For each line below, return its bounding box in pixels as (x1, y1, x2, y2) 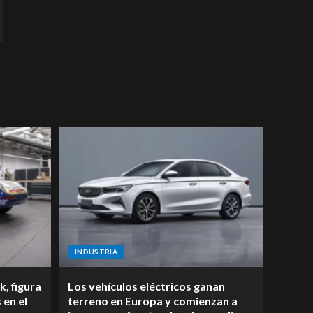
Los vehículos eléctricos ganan (68, 279, 225, 293)
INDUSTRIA (75, 247, 118, 256)
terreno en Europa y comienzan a (68, 294, 238, 307)
